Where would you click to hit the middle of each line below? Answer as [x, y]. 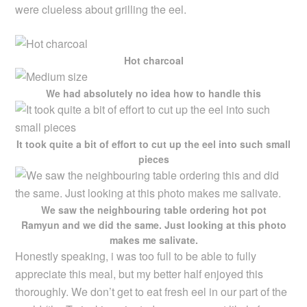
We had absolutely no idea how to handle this [153, 93]
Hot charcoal [153, 60]
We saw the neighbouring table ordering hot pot [153, 209]
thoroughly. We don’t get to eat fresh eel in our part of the [151, 291]
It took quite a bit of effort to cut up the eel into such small [153, 144]
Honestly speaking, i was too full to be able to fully [136, 256]
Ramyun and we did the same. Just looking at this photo [153, 224]
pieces [153, 159]
